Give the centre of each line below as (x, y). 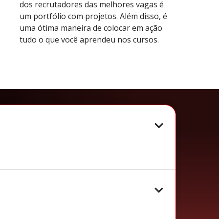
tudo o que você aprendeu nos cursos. (89, 39)
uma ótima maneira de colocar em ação (91, 28)
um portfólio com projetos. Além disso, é (93, 16)
